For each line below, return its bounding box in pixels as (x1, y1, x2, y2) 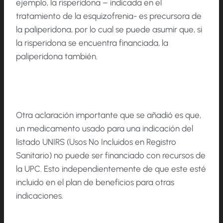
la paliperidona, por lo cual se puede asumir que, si (16, 24, 202, 34)
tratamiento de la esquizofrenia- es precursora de (16, 10, 202, 21)
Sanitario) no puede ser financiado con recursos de (16, 150, 206, 160)
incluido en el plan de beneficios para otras (16, 177, 174, 187)
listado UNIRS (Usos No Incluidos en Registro (16, 136, 176, 147)
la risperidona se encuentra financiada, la (16, 37, 168, 48)
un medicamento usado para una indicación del (16, 123, 193, 133)
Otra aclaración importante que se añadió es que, (16, 110, 201, 120)
